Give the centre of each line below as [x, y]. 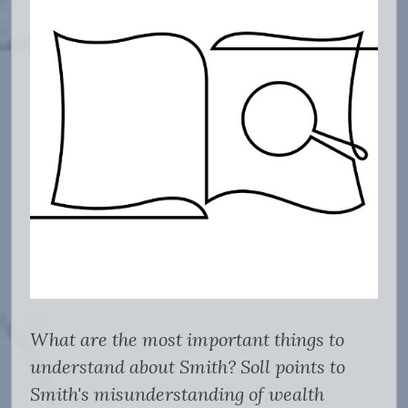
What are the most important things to [187, 340]
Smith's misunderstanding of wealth [177, 394]
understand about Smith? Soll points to [188, 367]
